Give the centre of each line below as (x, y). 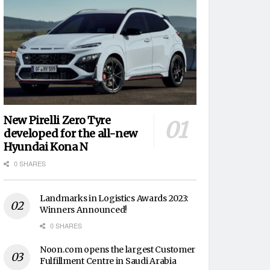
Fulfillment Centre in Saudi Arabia (108, 261)
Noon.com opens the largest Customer (118, 249)
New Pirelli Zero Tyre (57, 120)
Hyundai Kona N (46, 146)
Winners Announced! (83, 209)
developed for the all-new (71, 133)
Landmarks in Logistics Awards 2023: (114, 198)
